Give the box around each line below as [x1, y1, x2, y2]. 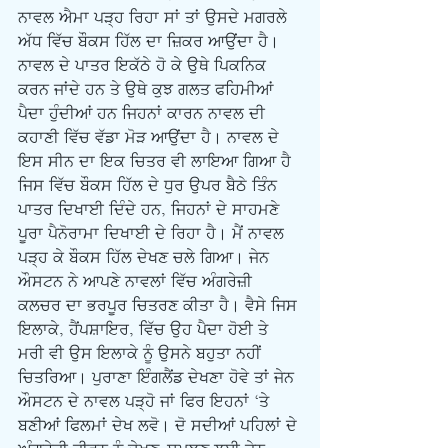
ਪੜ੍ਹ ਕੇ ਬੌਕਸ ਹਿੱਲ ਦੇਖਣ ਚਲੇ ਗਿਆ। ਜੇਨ [18, 248, 274, 268]
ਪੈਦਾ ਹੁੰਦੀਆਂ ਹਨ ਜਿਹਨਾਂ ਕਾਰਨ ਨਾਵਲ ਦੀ [18, 104, 270, 124]
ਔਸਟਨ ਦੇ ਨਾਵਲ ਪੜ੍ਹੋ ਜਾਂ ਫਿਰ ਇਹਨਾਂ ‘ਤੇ [18, 392, 274, 412]
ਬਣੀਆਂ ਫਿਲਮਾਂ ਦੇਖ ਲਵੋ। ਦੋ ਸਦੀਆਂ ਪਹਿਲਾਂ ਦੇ [18, 416, 302, 436]
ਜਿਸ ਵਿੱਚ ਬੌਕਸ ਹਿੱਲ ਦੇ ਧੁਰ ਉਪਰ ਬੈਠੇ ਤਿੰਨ [18, 176, 282, 196]
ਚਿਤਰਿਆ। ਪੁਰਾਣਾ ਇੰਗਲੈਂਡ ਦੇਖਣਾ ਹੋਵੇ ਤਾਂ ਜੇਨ [18, 368, 299, 388]
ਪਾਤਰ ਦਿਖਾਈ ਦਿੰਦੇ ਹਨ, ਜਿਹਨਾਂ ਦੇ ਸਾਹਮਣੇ [18, 200, 284, 220]
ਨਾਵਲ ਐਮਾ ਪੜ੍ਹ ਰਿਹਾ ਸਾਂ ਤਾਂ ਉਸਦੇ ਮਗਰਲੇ [18, 8, 292, 28]
